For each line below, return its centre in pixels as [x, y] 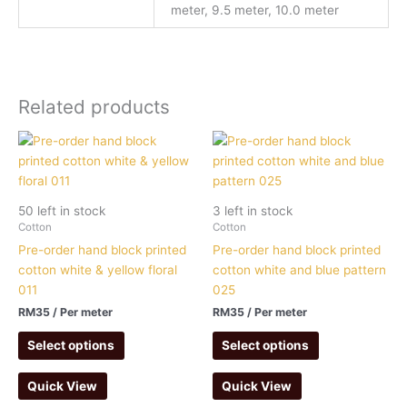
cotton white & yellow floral [98, 269]
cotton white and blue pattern [299, 269]
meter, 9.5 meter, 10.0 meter [255, 10]
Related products [94, 107]
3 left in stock [253, 210]
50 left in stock [62, 210]
